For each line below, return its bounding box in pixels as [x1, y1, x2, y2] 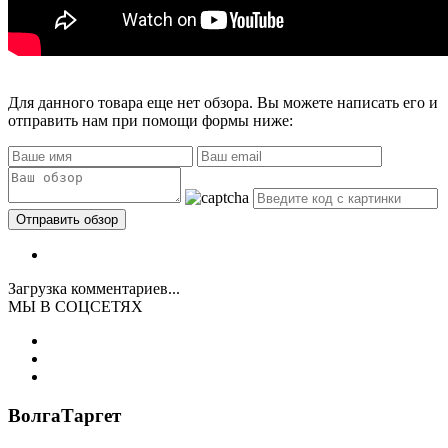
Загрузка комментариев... [8, 279, 180, 297]
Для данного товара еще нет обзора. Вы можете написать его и [8, 93, 438, 111]
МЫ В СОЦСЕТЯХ [8, 297, 143, 315]
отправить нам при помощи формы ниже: [8, 111, 293, 129]
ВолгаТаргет [8, 404, 121, 426]
